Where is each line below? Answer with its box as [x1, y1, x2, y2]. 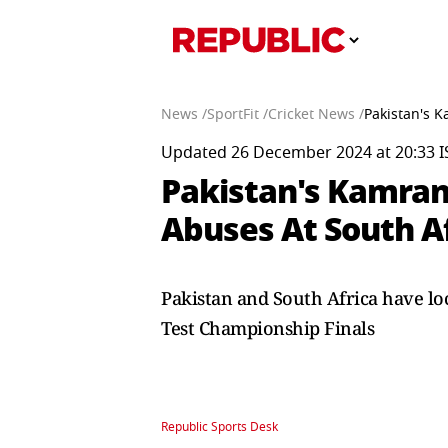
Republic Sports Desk [161, 418, 278, 436]
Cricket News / [268, 104, 364, 125]
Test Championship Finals [161, 316, 374, 340]
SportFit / [207, 104, 268, 125]
